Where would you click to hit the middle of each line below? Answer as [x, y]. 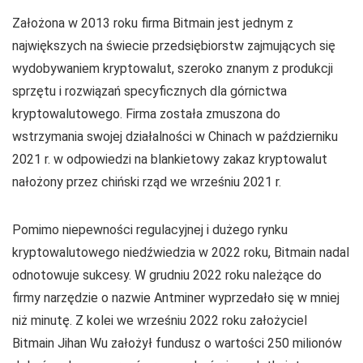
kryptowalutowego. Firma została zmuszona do [146, 114]
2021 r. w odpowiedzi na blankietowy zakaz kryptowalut [170, 159]
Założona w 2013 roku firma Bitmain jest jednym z [153, 23]
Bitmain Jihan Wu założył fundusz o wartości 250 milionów [177, 343]
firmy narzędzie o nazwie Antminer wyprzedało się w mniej [176, 298]
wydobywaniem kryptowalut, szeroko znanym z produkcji [173, 68]
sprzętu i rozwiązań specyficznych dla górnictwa [149, 91]
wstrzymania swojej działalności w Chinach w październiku [175, 137]
